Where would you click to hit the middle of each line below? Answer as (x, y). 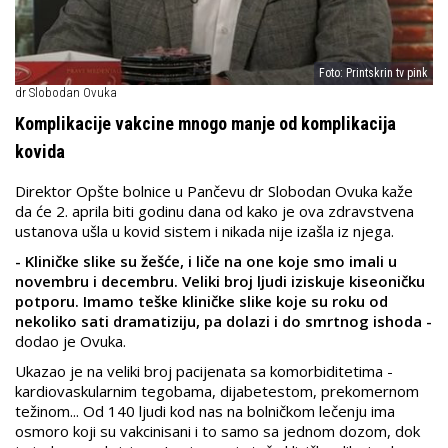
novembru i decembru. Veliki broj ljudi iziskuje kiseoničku (220, 281)
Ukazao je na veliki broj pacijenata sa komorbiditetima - (204, 371)
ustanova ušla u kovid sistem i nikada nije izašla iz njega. (204, 231)
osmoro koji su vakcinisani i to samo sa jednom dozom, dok (217, 431)
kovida (40, 152)
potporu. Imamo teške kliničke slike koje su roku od (201, 301)
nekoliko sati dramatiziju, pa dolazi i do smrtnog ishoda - (223, 321)
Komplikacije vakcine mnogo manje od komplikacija (205, 124)
